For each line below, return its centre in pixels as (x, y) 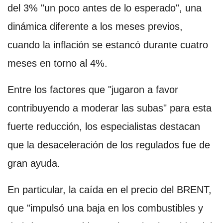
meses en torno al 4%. (57, 63)
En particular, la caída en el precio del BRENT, (110, 189)
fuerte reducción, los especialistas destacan (104, 126)
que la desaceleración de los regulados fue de (109, 145)
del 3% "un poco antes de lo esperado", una (105, 8)
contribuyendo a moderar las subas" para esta (110, 108)
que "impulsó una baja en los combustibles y (105, 208)
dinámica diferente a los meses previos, (95, 26)
